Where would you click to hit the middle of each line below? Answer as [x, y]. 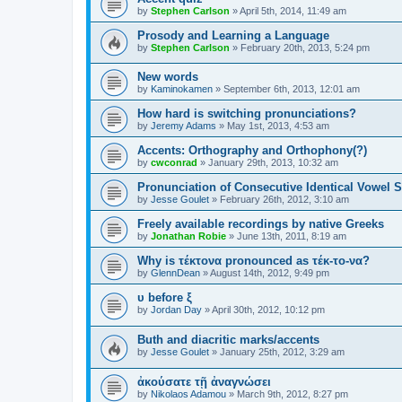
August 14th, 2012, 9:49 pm [270, 273]
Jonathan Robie [188, 236]
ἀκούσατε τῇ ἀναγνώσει [204, 381]
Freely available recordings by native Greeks [261, 224]
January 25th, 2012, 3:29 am [282, 351]
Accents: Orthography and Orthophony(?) [252, 151]
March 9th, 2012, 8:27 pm [293, 393]
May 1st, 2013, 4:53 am [278, 126]
